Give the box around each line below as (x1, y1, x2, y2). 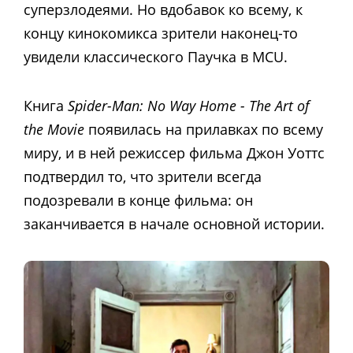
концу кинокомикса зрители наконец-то (24, 23, 298, 43)
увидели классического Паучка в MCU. (24, 46, 288, 66)
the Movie (24, 119, 84, 139)
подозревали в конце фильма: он (24, 190, 253, 210)
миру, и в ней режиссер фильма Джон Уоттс (24, 143, 325, 162)
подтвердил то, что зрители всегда (24, 166, 262, 186)
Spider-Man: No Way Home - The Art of (68, 95, 310, 115)
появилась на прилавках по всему (84, 119, 323, 139)
